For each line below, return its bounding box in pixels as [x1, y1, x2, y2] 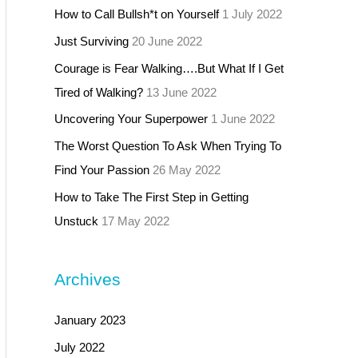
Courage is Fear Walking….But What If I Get [54, 61, 284, 75]
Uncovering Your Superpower [54, 112, 208, 126]
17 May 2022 [101, 213, 169, 228]
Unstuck [54, 213, 98, 228]
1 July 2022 [222, 7, 282, 21]
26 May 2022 [153, 163, 221, 177]
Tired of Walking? [54, 85, 143, 99]
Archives [54, 269, 121, 288]
